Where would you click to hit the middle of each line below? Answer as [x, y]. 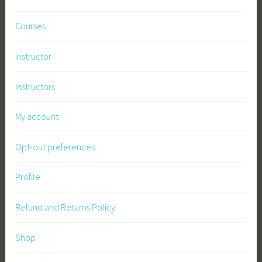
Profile [28, 177]
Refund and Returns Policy [65, 207]
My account [37, 117]
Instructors [35, 86]
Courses [31, 26]
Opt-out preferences [55, 146]
